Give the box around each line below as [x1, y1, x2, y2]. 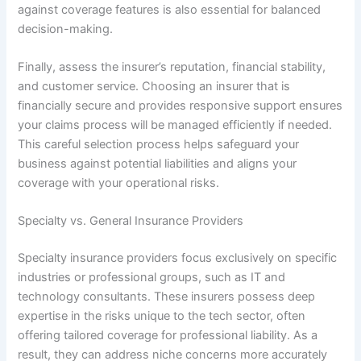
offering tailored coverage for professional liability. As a [18, 328, 318, 343]
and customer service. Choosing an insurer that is [18, 78, 291, 93]
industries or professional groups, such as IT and [18, 270, 286, 285]
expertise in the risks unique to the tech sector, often [18, 309, 306, 324]
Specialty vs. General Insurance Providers [18, 214, 244, 229]
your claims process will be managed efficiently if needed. [18, 117, 333, 132]
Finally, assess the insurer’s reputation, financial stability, [18, 59, 326, 74]
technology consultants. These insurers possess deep [18, 289, 316, 305]
